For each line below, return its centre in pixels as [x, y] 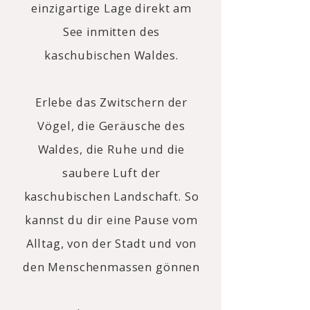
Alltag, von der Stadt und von [111, 243]
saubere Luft [101, 173]
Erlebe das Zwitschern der [111, 102]
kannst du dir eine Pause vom [111, 220]
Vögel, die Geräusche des [111, 126]
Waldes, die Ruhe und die [111, 149]
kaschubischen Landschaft [101, 196]
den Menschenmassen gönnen [111, 267]
